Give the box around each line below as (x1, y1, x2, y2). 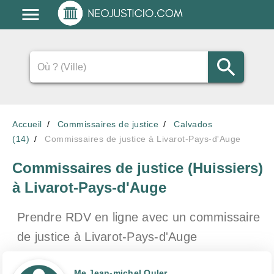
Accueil (12, 119, 42, 129)
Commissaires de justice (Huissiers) (12, 160, 263, 176)
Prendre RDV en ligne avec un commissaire (17, 210, 260, 224)
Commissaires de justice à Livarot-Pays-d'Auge (45, 134, 241, 144)
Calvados (174, 119, 212, 129)
